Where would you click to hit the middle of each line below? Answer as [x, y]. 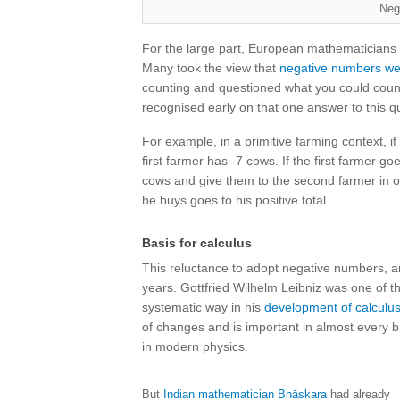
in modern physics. [195, 346]
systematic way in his [203, 307]
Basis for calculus [197, 243]
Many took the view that [211, 68]
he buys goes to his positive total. [236, 200]
